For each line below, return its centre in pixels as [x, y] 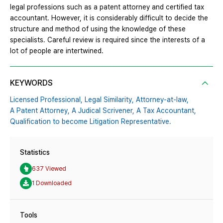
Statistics [35, 153]
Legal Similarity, [109, 100]
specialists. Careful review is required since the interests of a [108, 40]
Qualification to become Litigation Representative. [91, 122]
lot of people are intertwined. [57, 51]
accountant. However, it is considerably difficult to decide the [109, 18]
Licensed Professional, [46, 100]
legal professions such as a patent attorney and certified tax [107, 7]
